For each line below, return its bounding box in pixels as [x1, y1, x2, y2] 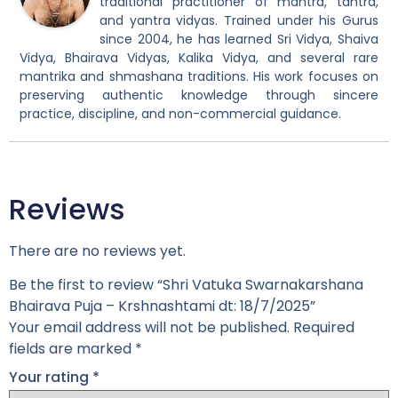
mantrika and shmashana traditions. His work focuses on [20, 67, 378, 85]
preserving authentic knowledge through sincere [20, 85, 378, 104]
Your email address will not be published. [9, 316, 290, 338]
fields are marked [9, 338, 135, 359]
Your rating [9, 367, 92, 387]
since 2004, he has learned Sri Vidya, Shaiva [99, 29, 378, 48]
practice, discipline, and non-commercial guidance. [20, 104, 341, 123]
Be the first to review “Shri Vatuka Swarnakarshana [9, 274, 363, 295]
